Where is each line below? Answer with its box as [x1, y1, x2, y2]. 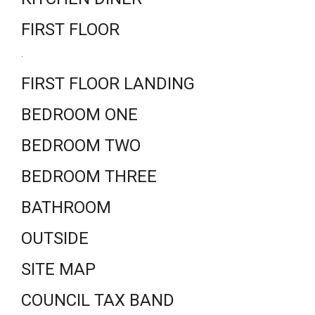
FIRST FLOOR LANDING [21, 74, 195, 94]
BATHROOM [21, 198, 111, 217]
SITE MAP [21, 259, 96, 279]
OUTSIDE [21, 229, 89, 248]
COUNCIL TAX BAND [21, 290, 174, 310]
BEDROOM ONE [21, 105, 138, 124]
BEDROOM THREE [21, 167, 157, 186]
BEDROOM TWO [21, 136, 141, 155]
